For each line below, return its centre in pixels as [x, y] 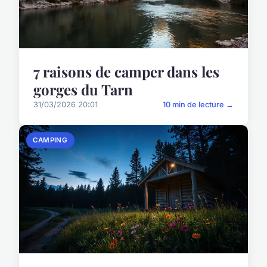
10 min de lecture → [198, 105]
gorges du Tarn [83, 90]
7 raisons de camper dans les [126, 72]
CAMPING [50, 140]
